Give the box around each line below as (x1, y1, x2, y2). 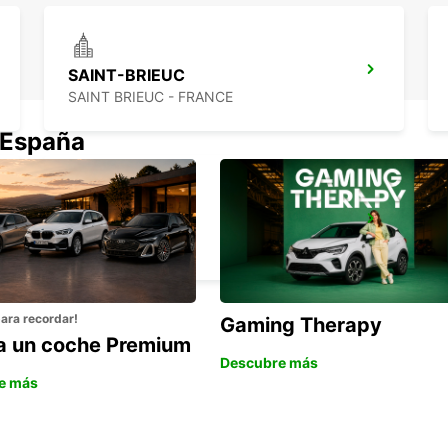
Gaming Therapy (220, 313, 382, 338)
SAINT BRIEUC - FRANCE (68, 88, 233, 106)
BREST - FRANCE (68, 237, 181, 255)
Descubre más (220, 354, 318, 372)
